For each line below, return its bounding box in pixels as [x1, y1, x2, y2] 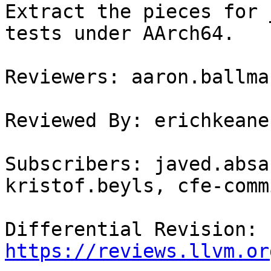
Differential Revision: [258, 218, 269, 241]
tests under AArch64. [5, 22, 235, 45]
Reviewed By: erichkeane [5, 109, 269, 132]
